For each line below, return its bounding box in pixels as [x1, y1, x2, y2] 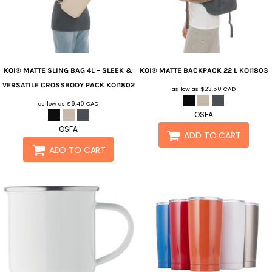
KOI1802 [106, 81, 135, 90]
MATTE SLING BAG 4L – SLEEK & [23, 66, 134, 75]
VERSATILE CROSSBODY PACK [2, 81, 104, 90]
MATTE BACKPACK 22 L [158, 66, 237, 75]
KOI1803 [239, 66, 268, 75]
